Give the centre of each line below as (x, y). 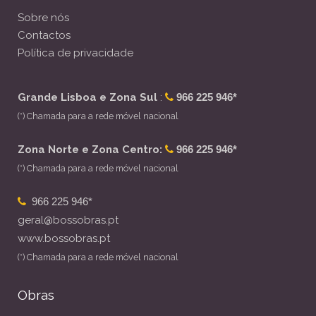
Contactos (44, 35)
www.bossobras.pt (64, 238)
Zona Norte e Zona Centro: (90, 149)
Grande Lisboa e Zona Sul (87, 97)
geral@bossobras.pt (68, 220)
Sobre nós (43, 17)
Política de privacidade (75, 53)
